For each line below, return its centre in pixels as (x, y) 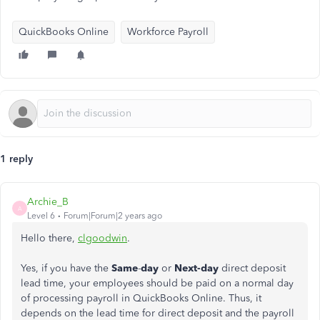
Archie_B (48, 202)
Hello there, (49, 238)
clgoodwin (102, 238)
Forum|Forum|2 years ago (113, 216)
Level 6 (41, 216)
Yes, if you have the (66, 268)
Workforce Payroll (168, 32)
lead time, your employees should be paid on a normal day (157, 283)
